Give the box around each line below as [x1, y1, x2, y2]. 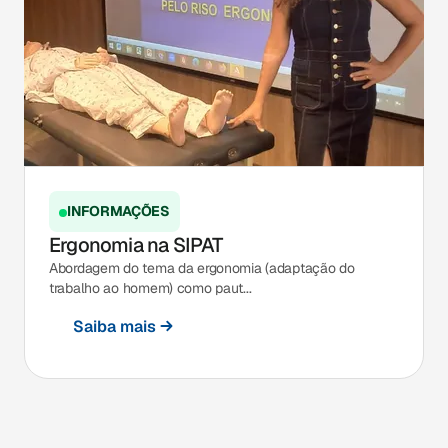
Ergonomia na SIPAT [49, 232, 223, 259]
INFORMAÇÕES [67, 202, 170, 221]
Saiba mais [73, 315, 156, 337]
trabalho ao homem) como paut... [49, 279, 252, 298]
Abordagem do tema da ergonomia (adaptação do [49, 259, 355, 278]
